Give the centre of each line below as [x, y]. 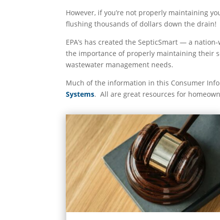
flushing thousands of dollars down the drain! [141, 24]
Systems [80, 94]
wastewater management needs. [120, 65]
